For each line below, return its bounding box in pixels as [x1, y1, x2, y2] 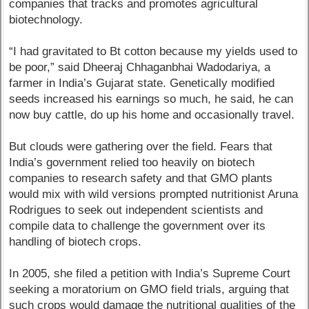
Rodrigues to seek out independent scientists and [9, 203, 263, 217]
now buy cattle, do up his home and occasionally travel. [9, 108, 295, 122]
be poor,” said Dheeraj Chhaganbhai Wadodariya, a [9, 61, 271, 74]
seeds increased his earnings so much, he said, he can [9, 92, 294, 106]
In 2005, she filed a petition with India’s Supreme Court [9, 267, 291, 281]
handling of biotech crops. [9, 235, 142, 249]
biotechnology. [9, 13, 83, 27]
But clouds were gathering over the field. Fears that [9, 140, 273, 154]
